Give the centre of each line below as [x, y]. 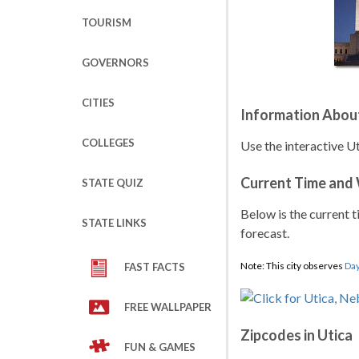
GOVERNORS [115, 63]
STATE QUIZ [113, 183]
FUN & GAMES [160, 347]
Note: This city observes [292, 266]
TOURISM [107, 22]
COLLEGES [108, 143]
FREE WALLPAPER [168, 307]
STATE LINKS [114, 223]
